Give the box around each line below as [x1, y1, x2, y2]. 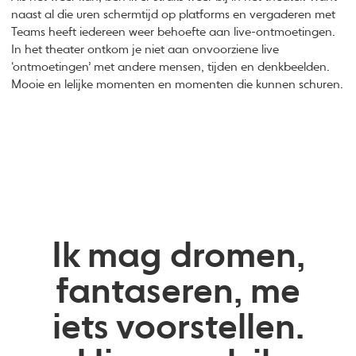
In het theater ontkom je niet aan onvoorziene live [11, 44, 280, 56]
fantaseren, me [56, 274, 300, 311]
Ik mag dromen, [51, 238, 305, 275]
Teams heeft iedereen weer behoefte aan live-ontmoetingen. [11, 26, 336, 39]
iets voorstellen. [52, 310, 304, 346]
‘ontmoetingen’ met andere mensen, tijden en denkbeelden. [11, 61, 331, 74]
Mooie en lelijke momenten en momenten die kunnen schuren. [11, 79, 344, 91]
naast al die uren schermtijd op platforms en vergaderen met [11, 9, 336, 21]
